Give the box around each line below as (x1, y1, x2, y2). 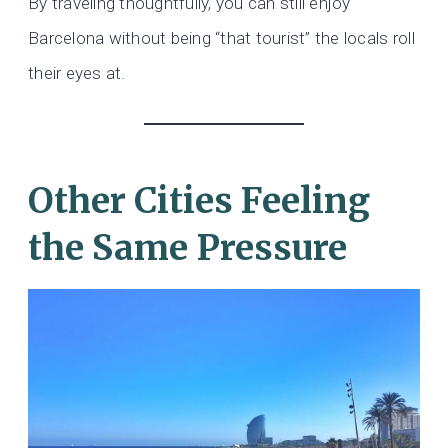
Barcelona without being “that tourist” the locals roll (28, 28, 415, 49)
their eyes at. (28, 63, 126, 84)
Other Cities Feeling (28, 178, 370, 223)
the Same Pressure (28, 225, 347, 270)
